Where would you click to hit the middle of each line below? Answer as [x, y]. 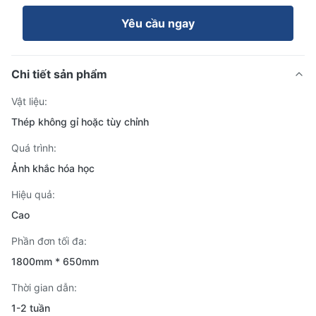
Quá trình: [34, 148]
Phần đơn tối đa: [49, 241]
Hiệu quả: [33, 194]
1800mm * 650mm [55, 261]
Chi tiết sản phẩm [59, 74]
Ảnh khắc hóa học [53, 168]
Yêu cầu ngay [158, 23]
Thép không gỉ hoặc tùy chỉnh [80, 122]
